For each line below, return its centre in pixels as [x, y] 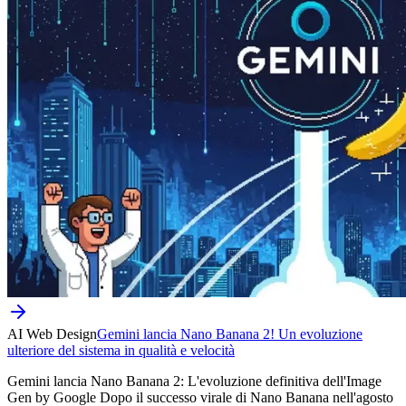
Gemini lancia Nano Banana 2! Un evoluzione [230, 333]
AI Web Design [52, 333]
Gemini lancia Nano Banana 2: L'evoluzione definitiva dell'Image [194, 381]
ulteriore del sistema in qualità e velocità [121, 350]
